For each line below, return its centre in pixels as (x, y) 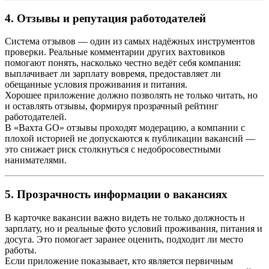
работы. (21, 250)
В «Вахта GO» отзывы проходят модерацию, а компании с (125, 128)
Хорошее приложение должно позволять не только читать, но (131, 95)
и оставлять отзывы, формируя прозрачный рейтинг (112, 106)
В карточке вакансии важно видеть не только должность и (125, 217)
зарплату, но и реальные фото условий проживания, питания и (134, 228)
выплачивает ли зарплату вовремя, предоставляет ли (113, 74)
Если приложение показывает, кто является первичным (119, 261)
